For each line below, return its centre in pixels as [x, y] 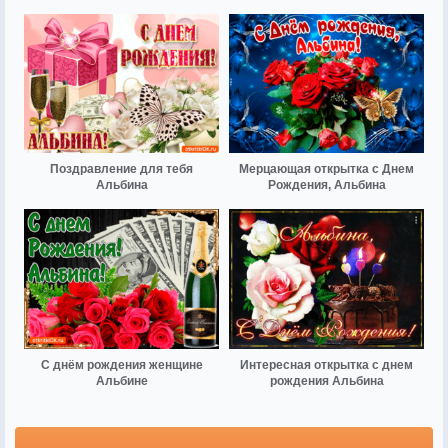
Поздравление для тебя [121, 169]
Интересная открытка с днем [326, 364]
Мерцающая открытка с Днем [326, 169]
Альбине [121, 380]
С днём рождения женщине [121, 364]
